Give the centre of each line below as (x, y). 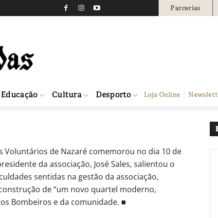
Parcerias (185, 8)
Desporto (114, 94)
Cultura (67, 94)
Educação (19, 94)
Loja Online (162, 94)
